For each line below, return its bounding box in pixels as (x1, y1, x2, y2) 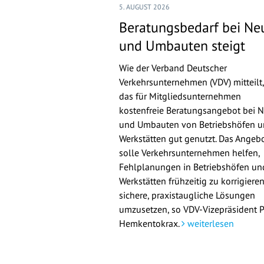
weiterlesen (185, 217, 234, 229)
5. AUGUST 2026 (119, 2, 170, 11)
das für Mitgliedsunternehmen (119, 90, 241, 102)
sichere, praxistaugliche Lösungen (119, 189, 255, 201)
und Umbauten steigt (119, 37, 245, 55)
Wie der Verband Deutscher (119, 62, 227, 74)
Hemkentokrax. (119, 217, 181, 229)
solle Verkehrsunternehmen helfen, (119, 147, 260, 159)
